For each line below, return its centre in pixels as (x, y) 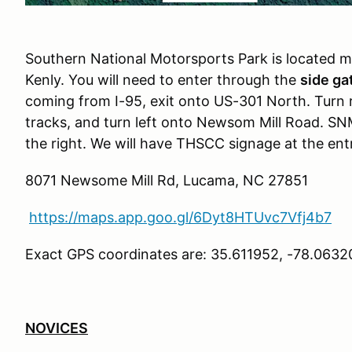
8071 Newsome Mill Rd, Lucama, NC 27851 (167, 180)
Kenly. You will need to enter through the (163, 79)
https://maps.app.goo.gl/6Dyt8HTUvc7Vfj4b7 (180, 217)
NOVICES (57, 328)
